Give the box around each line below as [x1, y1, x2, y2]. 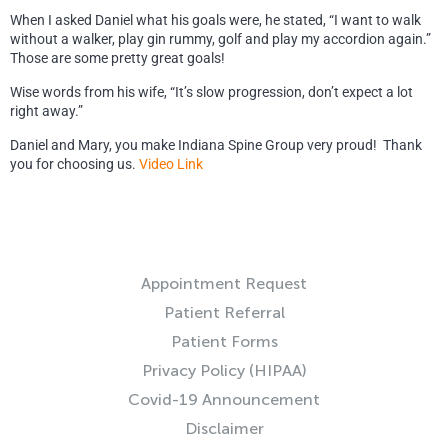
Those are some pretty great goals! [10, 49, 225, 66]
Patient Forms [170, 332, 278, 351]
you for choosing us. [10, 155, 139, 172]
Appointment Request [141, 274, 307, 293]
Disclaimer [184, 419, 264, 438]
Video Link [139, 155, 203, 172]
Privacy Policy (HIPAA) [141, 361, 307, 380]
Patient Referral [163, 303, 285, 322]
